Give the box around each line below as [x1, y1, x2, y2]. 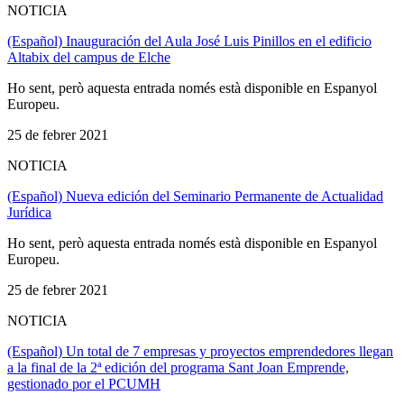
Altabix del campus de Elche [7, 49, 170, 65]
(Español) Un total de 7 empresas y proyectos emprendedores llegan [7, 343, 393, 359]
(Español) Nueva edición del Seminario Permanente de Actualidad [7, 188, 383, 204]
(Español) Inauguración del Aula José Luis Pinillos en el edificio [7, 32, 372, 49]
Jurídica [7, 204, 51, 220]
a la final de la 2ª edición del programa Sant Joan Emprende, [7, 359, 349, 375]
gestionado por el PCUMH [7, 375, 161, 391]
